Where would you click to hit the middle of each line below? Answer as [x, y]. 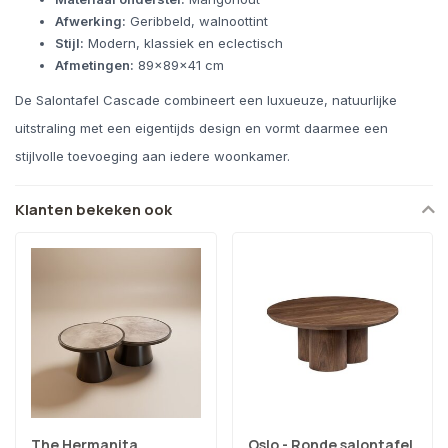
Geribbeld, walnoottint [197, 21]
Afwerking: [90, 21]
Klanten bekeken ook [93, 209]
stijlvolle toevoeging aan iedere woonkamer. [152, 156]
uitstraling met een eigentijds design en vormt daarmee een [201, 128]
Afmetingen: [94, 65]
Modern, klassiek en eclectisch [183, 43]
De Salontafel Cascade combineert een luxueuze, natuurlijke [206, 100]
